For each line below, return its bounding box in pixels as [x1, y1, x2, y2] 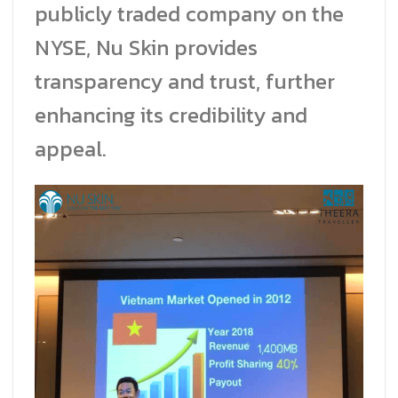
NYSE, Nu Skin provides [35, 32, 258, 64]
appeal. [35, 133, 107, 165]
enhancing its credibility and [35, 99, 307, 131]
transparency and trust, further [35, 66, 335, 98]
